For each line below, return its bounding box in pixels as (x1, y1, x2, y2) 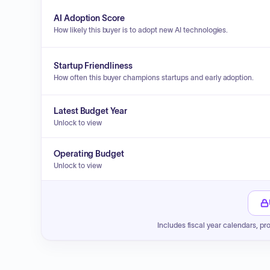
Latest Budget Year (54, 106, 127, 116)
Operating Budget (54, 149, 124, 159)
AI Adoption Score (54, 13, 125, 23)
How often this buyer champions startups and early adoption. (54, 74, 254, 81)
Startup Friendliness (54, 61, 133, 71)
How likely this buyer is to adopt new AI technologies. (54, 26, 228, 34)
